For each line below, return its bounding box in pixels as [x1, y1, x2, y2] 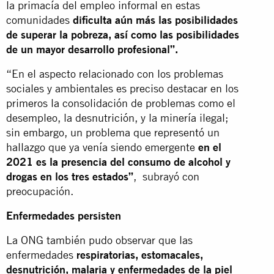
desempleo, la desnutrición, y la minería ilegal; [6, 111, 228, 124]
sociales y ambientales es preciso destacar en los [6, 81, 239, 95]
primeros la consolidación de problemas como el [6, 96, 235, 109]
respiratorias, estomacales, [76, 248, 203, 261]
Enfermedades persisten [6, 209, 121, 222]
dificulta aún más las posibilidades [70, 13, 238, 26]
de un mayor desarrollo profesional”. [6, 42, 178, 56]
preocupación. [6, 184, 73, 198]
